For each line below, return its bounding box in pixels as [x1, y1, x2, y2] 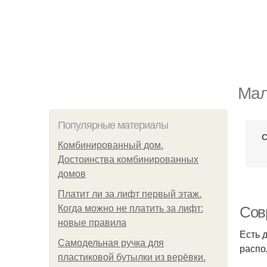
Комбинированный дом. [58, 140, 163, 150]
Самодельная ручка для [58, 238, 164, 248]
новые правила [58, 218, 126, 228]
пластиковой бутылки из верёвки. [58, 252, 206, 262]
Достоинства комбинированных [58, 154, 198, 164]
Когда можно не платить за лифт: [58, 203, 203, 213]
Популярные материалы [58, 119, 168, 131]
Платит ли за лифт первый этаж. [58, 189, 201, 199]
